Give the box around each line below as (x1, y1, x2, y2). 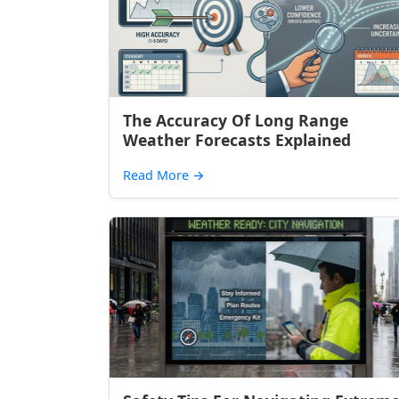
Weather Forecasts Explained (123, 129, 351, 151)
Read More (123, 167, 192, 183)
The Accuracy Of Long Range (123, 110, 348, 131)
